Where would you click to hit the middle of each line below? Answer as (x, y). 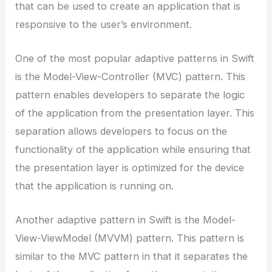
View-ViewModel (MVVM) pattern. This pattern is (130, 238)
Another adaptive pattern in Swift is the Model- (126, 220)
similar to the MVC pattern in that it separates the (132, 257)
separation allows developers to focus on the (121, 131)
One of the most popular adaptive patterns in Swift (135, 59)
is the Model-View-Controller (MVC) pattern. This (131, 77)
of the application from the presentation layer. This (135, 113)
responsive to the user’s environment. (104, 24)
